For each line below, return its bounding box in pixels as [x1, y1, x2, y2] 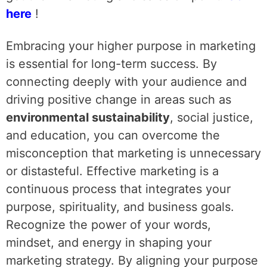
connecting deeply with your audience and [6, 74, 247, 89]
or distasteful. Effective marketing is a [6, 164, 219, 178]
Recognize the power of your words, [6, 218, 211, 232]
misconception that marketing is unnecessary [6, 146, 261, 160]
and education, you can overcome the [6, 128, 220, 142]
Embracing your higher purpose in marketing [6, 39, 256, 53]
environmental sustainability [6, 110, 170, 125]
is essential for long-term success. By [6, 57, 217, 71]
